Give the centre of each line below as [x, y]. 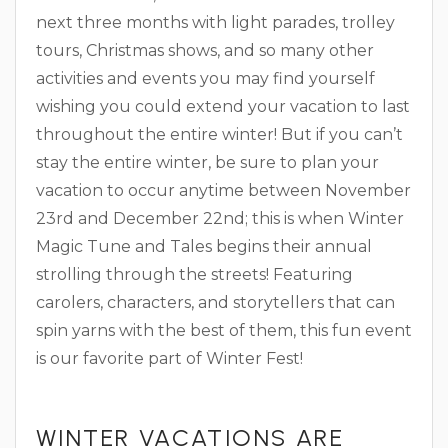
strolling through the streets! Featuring [194, 274]
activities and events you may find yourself [205, 78]
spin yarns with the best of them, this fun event [224, 330]
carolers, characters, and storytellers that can [215, 302]
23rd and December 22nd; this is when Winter [220, 218]
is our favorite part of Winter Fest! [169, 358]
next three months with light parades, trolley [215, 22]
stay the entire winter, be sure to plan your [207, 162]
